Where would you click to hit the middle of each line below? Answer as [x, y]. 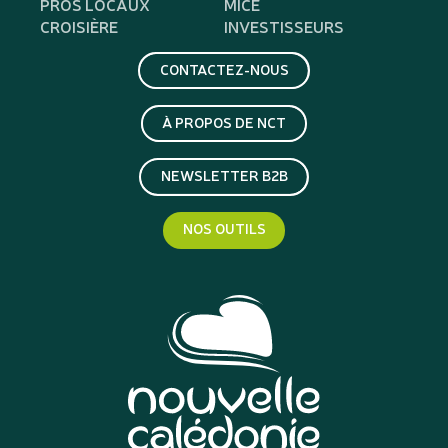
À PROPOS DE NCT [224, 121]
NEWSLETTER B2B [224, 175]
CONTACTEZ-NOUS [224, 68]
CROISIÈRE [79, 26]
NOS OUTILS [224, 228]
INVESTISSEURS [284, 26]
